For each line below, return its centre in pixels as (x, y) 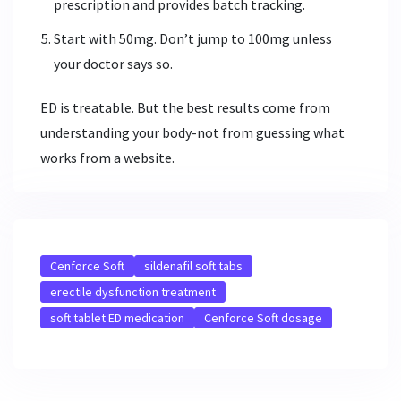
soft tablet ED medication (117, 317)
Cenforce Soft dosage (263, 317)
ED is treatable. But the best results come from (185, 107)
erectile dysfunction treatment (133, 291)
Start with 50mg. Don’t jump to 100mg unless (193, 38)
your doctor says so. (113, 63)
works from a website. (107, 157)
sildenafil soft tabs (193, 265)
